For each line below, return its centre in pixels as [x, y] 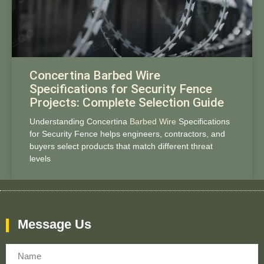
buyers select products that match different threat [121, 146]
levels [40, 158]
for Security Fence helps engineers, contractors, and [127, 133]
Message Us [55, 224]
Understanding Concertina [80, 121]
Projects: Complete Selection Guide [127, 102]
